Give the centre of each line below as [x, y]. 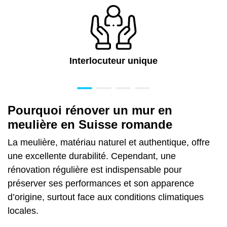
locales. [23, 211]
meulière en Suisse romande [90, 124]
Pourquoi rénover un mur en [90, 110]
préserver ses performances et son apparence [101, 183]
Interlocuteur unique [113, 61]
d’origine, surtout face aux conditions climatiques [106, 197]
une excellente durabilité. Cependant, [84, 156]
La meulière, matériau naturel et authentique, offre [109, 142]
